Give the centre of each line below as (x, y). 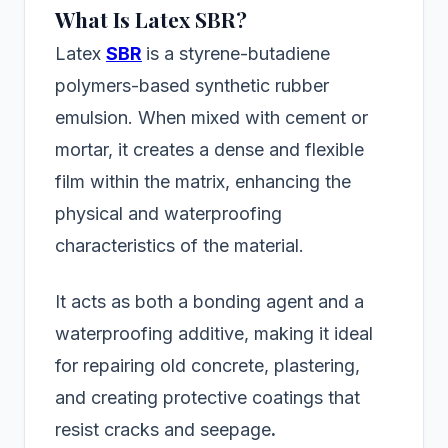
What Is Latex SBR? (151, 19)
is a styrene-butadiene (238, 54)
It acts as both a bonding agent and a (209, 302)
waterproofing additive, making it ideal (214, 334)
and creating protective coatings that (207, 398)
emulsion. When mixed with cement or (211, 118)
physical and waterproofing (168, 214)
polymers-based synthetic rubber (192, 86)
